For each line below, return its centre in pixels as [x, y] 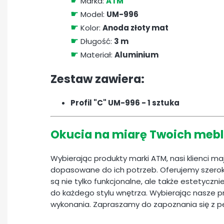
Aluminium [136, 55]
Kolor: [90, 28]
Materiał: [96, 55]
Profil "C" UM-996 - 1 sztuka [125, 102]
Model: [92, 14]
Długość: [96, 41]
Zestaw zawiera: [97, 79]
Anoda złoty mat [135, 28]
